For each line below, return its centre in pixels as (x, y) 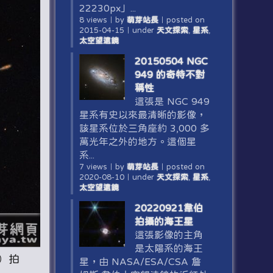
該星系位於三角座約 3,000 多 (144, 128)
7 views (93, 167)
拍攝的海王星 (164, 221)
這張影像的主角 (168, 235)
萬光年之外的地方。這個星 (137, 141)
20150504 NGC (171, 61)
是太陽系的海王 (168, 248)
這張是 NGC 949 (172, 101)
